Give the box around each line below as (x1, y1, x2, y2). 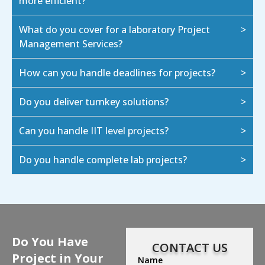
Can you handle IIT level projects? (19, 124, 169, 138)
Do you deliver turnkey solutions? (19, 95, 169, 109)
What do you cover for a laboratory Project (19, 23, 210, 37)
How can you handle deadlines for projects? (19, 66, 215, 80)
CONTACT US (151, 240, 228, 256)
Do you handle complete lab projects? (19, 153, 187, 167)
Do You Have (12, 234, 88, 250)
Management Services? (19, 37, 122, 51)
